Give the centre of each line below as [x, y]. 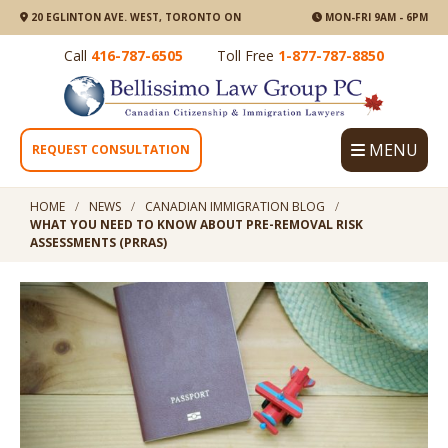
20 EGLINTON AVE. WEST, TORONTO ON [134, 17]
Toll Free [247, 55]
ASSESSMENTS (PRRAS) [98, 243]
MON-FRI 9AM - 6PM [375, 17]
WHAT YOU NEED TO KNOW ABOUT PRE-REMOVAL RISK [196, 225]
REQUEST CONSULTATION [111, 150]
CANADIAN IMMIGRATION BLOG [235, 207]
